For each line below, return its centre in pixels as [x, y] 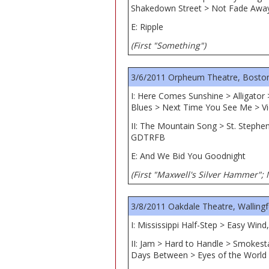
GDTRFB [148, 137]
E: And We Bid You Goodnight [188, 156]
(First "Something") [168, 45]
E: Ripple [147, 27]
